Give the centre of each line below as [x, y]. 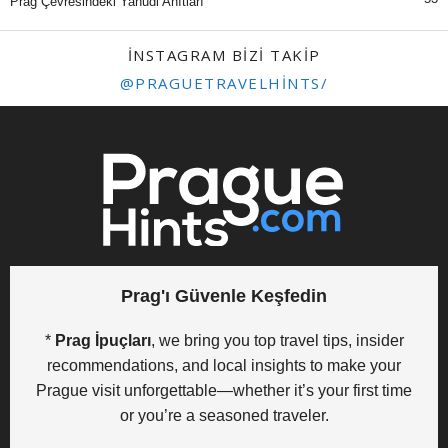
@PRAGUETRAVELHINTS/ [224, 83]
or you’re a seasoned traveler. [224, 416]
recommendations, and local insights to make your [224, 366]
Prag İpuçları [102, 341]
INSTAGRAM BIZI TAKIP [224, 55]
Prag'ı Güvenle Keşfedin [224, 296]
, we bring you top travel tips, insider [277, 341]
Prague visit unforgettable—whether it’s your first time [224, 391]
